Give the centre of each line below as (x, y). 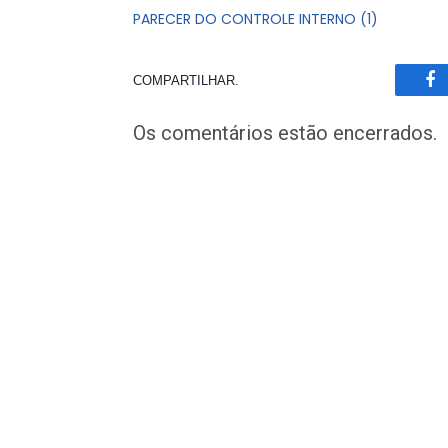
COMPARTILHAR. (186, 80)
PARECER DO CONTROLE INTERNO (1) (255, 19)
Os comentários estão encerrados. (285, 133)
